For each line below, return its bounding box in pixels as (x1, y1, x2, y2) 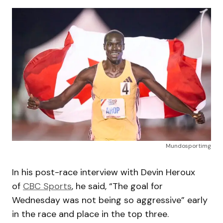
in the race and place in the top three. (12, 208, 169, 220)
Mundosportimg (166, 141, 211, 150)
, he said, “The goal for (72, 180, 163, 192)
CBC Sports (23, 180, 72, 192)
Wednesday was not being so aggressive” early (12, 194, 208, 206)
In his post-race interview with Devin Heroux (12, 166, 195, 178)
